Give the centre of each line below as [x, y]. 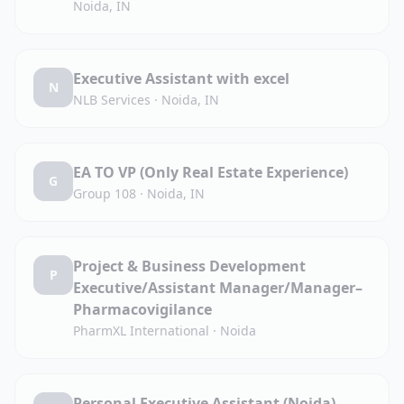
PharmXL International [141, 331]
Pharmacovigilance [142, 309]
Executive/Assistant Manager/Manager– [218, 288]
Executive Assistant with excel [181, 78]
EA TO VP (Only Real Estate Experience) [211, 172]
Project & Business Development [189, 266]
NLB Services [112, 100]
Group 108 [105, 193]
